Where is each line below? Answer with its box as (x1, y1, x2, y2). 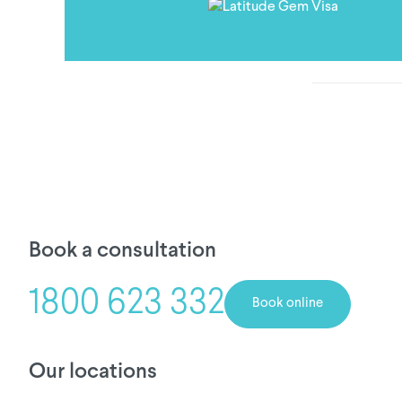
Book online (252, 296, 323, 310)
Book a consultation (29, 240, 216, 261)
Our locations (29, 361, 157, 382)
